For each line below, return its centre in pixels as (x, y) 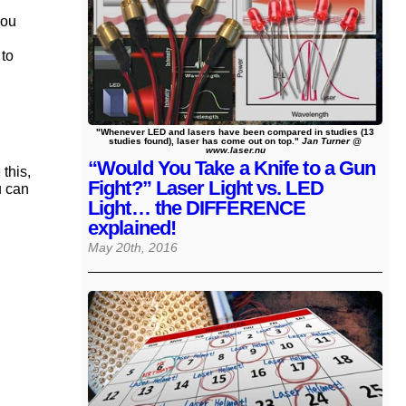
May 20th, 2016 (133, 248)
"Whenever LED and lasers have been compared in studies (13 (235, 132)
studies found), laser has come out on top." (205, 141)
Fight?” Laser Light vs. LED (206, 188)
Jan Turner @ (332, 141)
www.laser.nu (235, 150)
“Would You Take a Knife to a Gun (232, 169)
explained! (132, 228)
